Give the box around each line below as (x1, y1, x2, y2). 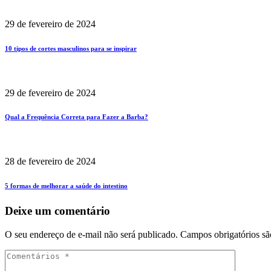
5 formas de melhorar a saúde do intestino (5, 182, 128, 190)
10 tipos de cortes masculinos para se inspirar (5, 44, 137, 52)
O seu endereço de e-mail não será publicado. (5, 229, 178, 240)
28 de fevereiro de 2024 (5, 156, 96, 167)
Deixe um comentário (5, 204, 110, 218)
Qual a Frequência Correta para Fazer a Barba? (5, 113, 148, 121)
